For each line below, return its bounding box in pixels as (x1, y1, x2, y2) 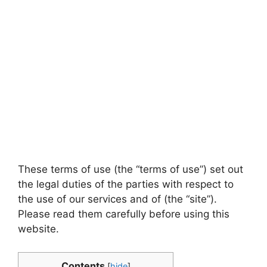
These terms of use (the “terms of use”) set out (18, 163, 243, 175)
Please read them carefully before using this (18, 208, 229, 220)
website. (18, 223, 59, 235)
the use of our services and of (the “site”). (18, 193, 217, 205)
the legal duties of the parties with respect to (18, 178, 234, 190)
